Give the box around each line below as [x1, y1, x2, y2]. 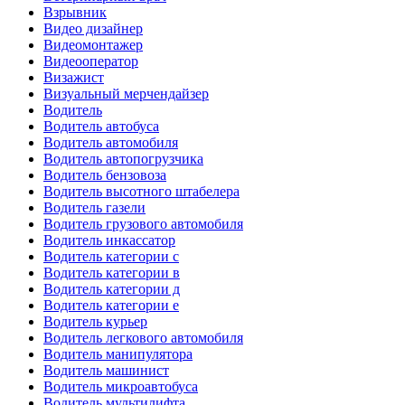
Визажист [43, 69, 104, 85]
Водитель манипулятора [43, 345, 193, 362]
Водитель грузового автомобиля [43, 215, 243, 231]
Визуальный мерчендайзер [43, 85, 209, 101]
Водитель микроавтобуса [43, 378, 198, 394]
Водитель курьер [43, 313, 147, 329]
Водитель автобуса [43, 118, 159, 134]
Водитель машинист [43, 362, 169, 378]
